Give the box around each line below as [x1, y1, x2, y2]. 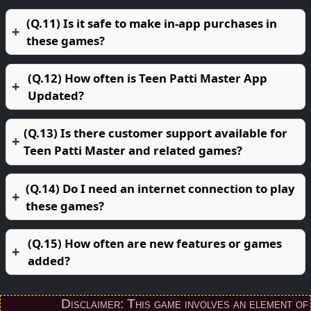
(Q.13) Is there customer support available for [24, 125, 288, 142]
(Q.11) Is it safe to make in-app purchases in [26, 15, 278, 32]
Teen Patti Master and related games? [24, 142, 243, 159]
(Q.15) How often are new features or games [27, 235, 282, 251]
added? [27, 252, 70, 269]
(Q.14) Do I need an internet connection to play [26, 180, 296, 196]
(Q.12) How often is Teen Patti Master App [27, 70, 267, 87]
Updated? [27, 87, 84, 104]
